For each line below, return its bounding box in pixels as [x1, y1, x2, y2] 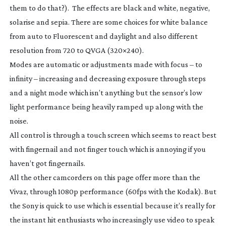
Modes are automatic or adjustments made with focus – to [9, 60, 202, 69]
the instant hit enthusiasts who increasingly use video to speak [9, 215, 214, 224]
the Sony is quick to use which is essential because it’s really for [9, 201, 215, 210]
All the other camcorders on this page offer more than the [9, 173, 200, 182]
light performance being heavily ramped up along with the [9, 102, 203, 111]
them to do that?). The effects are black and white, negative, [9, 3, 210, 12]
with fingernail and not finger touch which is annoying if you [9, 144, 206, 153]
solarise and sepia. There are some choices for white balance [9, 17, 208, 26]
